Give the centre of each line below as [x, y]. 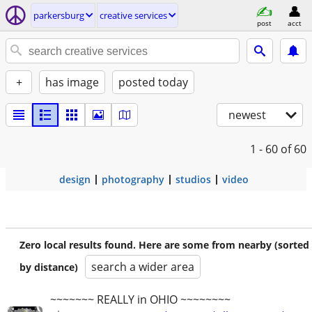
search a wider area [143, 267]
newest [247, 115]
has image [72, 82]
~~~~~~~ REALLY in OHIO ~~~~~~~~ [140, 299]
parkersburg [59, 15]
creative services [133, 15]
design [75, 179]
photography [133, 179]
